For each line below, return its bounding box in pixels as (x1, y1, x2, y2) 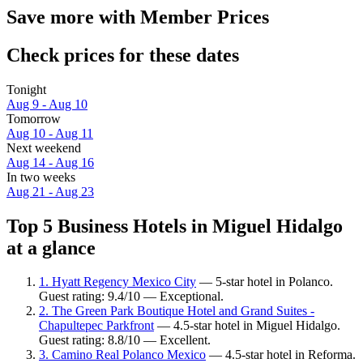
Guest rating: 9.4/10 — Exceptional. (39, 289, 224, 304)
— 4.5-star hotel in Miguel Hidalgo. (154, 318, 340, 333)
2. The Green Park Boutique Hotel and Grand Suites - (39, 304, 314, 318)
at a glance (6, 237, 96, 258)
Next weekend (6, 140, 81, 155)
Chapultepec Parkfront (39, 318, 154, 333)
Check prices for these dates (6, 44, 239, 66)
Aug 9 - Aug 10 (6, 96, 88, 111)
